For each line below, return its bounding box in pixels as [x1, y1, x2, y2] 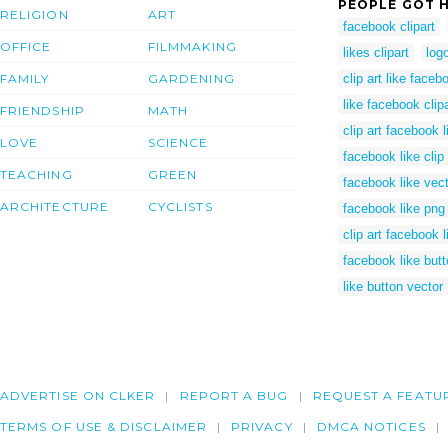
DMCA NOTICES [316, 418, 426, 434]
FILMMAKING [148, 38, 237, 54]
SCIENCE [148, 134, 209, 150]
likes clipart [343, 45, 409, 61]
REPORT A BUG [179, 387, 289, 403]
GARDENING [148, 70, 235, 86]
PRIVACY [231, 418, 293, 434]
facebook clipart [343, 19, 435, 35]
